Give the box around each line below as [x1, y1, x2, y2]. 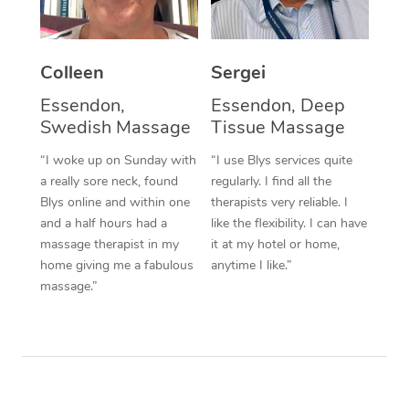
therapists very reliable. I [211, 193, 348, 211]
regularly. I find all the [211, 172, 331, 190]
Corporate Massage [249, 24, 393, 46]
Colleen [39, 59, 104, 85]
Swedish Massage [39, 114, 191, 140]
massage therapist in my [39, 235, 179, 253]
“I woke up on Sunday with [39, 151, 196, 169]
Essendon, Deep [211, 92, 345, 118]
